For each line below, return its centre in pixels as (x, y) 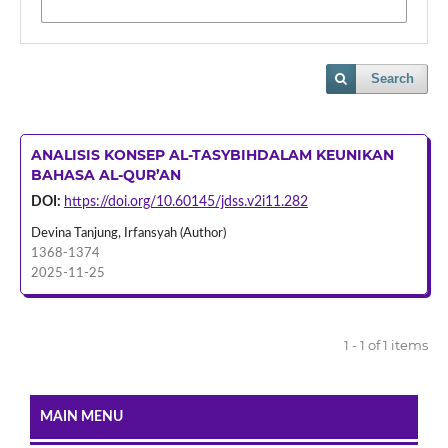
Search (393, 79)
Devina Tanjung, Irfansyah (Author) (128, 233)
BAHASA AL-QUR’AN (105, 175)
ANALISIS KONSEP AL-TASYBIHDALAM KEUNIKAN (212, 155)
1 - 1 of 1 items (386, 344)
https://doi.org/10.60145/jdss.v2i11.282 (185, 202)
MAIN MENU (81, 416)
